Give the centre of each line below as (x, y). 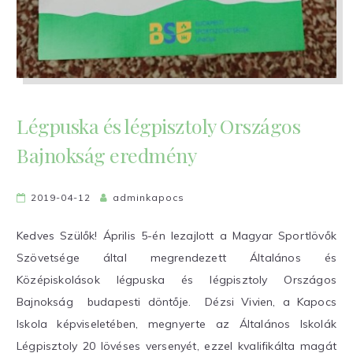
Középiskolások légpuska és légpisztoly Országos (176, 279)
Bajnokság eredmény (106, 154)
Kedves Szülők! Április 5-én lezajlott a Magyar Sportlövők (176, 235)
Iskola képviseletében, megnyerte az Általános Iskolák (176, 323)
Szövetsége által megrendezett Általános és (176, 257)
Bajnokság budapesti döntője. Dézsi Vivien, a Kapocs (176, 301)
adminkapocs (149, 197)
